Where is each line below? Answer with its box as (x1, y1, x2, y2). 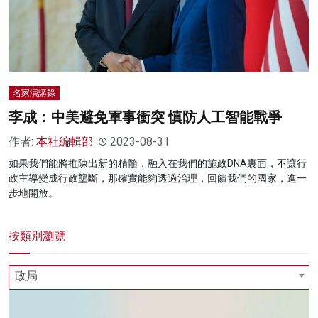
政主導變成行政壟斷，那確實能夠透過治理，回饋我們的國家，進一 (9, 172, 307, 185)
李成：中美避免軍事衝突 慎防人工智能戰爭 (9, 109, 282, 126)
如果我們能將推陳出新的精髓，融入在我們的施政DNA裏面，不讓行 (9, 158, 307, 170)
